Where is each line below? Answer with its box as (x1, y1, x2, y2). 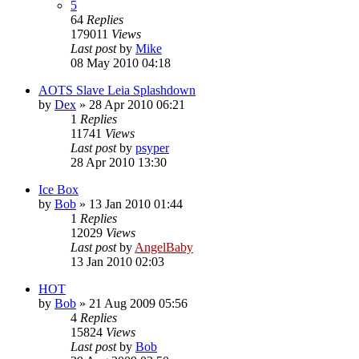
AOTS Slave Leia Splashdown (38, 83, 196, 97)
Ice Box (38, 182, 79, 196)
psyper (135, 140, 169, 155)
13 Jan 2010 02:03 (71, 254, 164, 268)
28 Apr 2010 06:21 (89, 97, 185, 111)
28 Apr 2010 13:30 (71, 155, 167, 169)
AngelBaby (135, 240, 193, 254)
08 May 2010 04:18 (71, 55, 171, 70)
